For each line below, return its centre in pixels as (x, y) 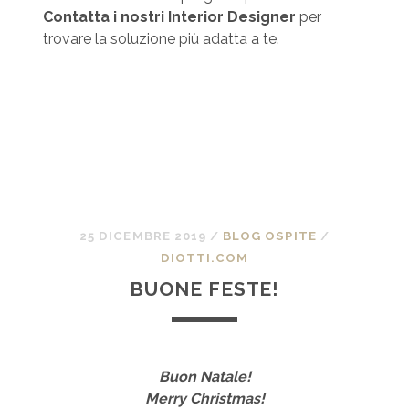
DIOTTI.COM (204, 258)
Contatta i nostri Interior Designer (169, 17)
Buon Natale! (204, 377)
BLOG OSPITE (270, 236)
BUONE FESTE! (204, 289)
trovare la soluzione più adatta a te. (161, 39)
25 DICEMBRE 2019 (143, 236)
